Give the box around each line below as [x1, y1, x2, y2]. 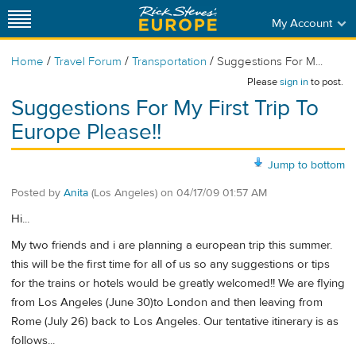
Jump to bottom [268, 157, 345, 172]
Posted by [11, 185, 64, 200]
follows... [11, 333, 55, 349]
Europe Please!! [11, 118, 161, 146]
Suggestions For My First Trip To [11, 95, 319, 122]
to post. [308, 75, 343, 88]
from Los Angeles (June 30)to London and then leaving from [11, 295, 323, 311]
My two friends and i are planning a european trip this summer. [11, 238, 332, 253]
